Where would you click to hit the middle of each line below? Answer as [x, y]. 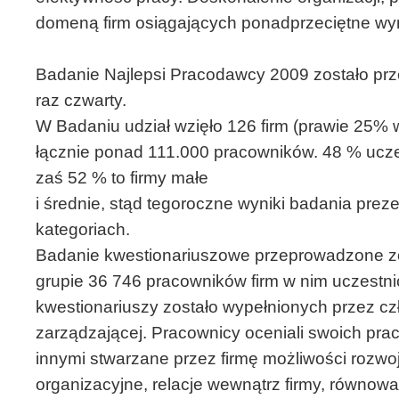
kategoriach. [83, 229]
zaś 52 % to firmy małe [122, 178]
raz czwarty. [81, 100]
